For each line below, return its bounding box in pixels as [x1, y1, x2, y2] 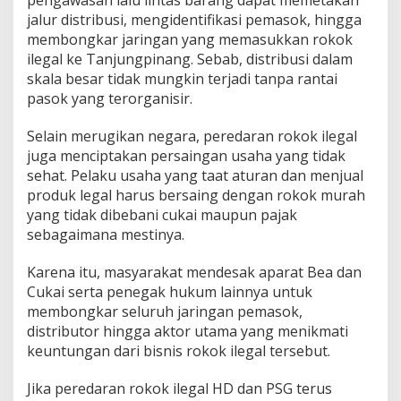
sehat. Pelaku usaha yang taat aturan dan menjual [27, 165, 363, 185]
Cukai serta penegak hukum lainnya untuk [27, 281, 312, 302]
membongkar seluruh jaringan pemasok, [27, 301, 303, 321]
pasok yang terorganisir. [27, 88, 192, 108]
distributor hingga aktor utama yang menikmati [27, 320, 348, 341]
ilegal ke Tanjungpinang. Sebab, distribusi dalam [27, 48, 353, 69]
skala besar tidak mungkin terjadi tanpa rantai [27, 68, 337, 89]
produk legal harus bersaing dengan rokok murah [27, 184, 365, 205]
